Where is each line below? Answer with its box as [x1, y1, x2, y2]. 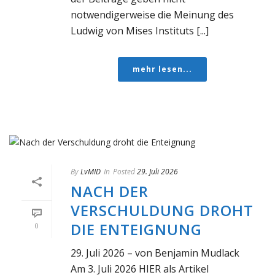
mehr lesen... [132, 63, 192, 74]
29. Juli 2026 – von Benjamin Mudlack [71, 246, 239, 260]
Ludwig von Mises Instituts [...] [71, 23, 209, 37]
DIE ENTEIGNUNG [71, 219, 202, 239]
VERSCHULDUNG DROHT [71, 199, 254, 220]
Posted [113, 166, 135, 177]
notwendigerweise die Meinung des [71, 7, 234, 21]
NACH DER [71, 180, 149, 201]
